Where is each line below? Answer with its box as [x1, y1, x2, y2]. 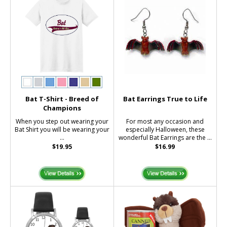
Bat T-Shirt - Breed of [25, 94, 99, 103]
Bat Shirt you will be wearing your [14, 125, 109, 134]
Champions [43, 103, 81, 112]
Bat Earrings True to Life [123, 94, 207, 103]
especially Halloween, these [125, 125, 205, 134]
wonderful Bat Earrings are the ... [118, 133, 212, 142]
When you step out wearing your [15, 117, 108, 126]
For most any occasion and [126, 117, 204, 126]
